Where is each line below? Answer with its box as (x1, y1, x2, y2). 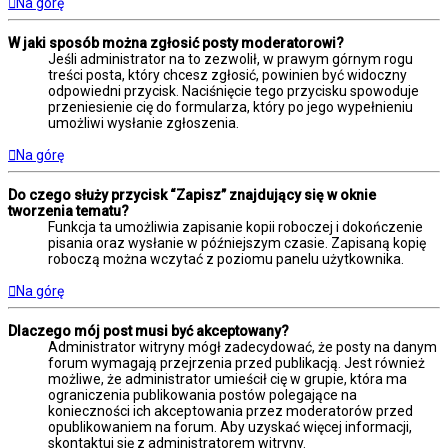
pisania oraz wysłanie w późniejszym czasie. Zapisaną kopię (48, 235, 426, 252)
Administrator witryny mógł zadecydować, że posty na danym (48, 339, 437, 356)
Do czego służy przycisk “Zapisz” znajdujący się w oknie (8, 187, 376, 204)
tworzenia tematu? (8, 203, 129, 220)
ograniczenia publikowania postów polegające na (48, 387, 357, 404)
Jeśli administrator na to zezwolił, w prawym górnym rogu (48, 51, 413, 68)
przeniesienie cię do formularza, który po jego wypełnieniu (48, 99, 413, 116)
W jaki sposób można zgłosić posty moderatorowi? (8, 35, 344, 52)
